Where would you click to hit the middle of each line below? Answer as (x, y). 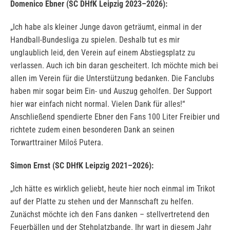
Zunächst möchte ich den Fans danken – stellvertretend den (110, 215)
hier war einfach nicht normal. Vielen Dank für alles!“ (98, 104)
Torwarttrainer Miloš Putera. (57, 143)
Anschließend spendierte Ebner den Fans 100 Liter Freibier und (115, 117)
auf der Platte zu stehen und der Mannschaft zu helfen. (102, 202)
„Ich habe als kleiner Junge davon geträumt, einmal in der (106, 27)
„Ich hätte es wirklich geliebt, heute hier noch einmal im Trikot (113, 189)
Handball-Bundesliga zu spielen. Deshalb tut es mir (95, 40)
